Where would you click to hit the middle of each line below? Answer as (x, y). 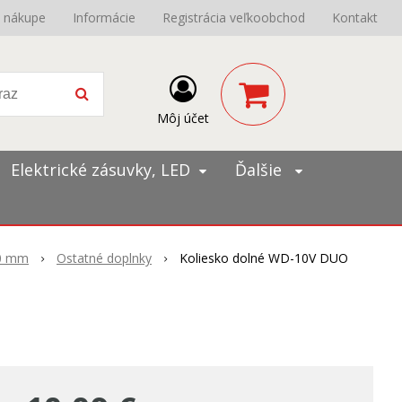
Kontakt (355, 17)
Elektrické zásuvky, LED (100, 170)
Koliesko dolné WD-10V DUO (264, 258)
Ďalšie (261, 170)
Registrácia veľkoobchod (234, 17)
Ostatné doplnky (104, 258)
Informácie (104, 17)
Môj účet (183, 118)
